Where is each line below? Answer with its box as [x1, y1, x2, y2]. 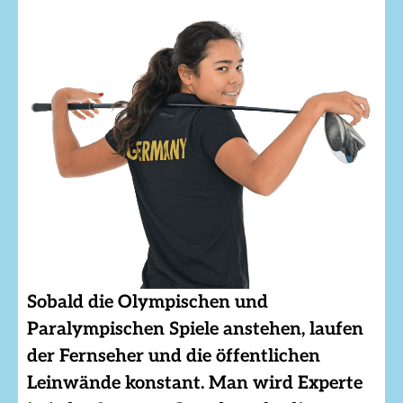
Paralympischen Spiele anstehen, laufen [27, 318, 363, 341]
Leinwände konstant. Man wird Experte [27, 372, 363, 395]
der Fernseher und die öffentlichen [27, 345, 320, 368]
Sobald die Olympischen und [27, 291, 268, 314]
